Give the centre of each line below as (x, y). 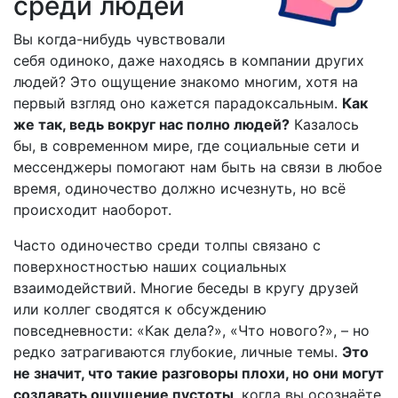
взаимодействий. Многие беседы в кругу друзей (186, 288)
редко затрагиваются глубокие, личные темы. (178, 352)
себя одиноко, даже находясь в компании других (189, 60)
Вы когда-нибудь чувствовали (119, 39)
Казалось (324, 124)
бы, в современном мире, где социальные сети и (187, 146)
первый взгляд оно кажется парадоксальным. (178, 103)
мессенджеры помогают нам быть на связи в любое (198, 167)
